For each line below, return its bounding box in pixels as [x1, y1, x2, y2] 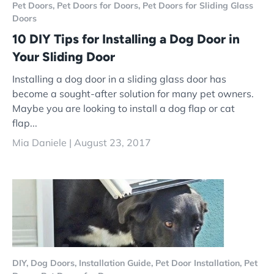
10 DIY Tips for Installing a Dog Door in [12, 31, 240, 46]
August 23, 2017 [74, 136, 151, 149]
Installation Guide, [79, 257, 155, 269]
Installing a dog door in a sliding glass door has [12, 73, 226, 86]
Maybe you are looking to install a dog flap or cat [12, 102, 235, 115]
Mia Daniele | [12, 136, 74, 149]
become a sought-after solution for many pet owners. [12, 87, 254, 100]
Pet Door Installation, [155, 257, 244, 269]
